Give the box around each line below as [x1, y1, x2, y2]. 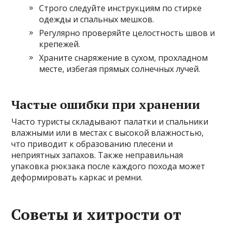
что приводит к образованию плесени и [11, 138, 173, 150]
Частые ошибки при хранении [11, 96, 201, 113]
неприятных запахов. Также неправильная [11, 149, 183, 161]
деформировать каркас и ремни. [11, 172, 143, 183]
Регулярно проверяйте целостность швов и [39, 27, 215, 39]
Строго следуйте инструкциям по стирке [39, 3, 202, 14]
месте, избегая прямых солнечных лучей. [39, 63, 201, 75]
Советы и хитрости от [11, 204, 182, 225]
